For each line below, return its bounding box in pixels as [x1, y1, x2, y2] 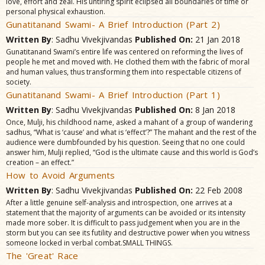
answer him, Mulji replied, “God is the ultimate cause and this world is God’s [6, 147, 258, 157]
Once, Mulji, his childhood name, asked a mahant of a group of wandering [6, 117, 253, 127]
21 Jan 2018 [193, 34, 240, 45]
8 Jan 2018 [193, 104, 235, 115]
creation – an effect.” [6, 157, 74, 167]
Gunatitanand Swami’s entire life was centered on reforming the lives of [6, 47, 243, 57]
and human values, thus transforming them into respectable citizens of [6, 67, 241, 77]
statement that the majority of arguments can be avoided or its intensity [6, 208, 245, 218]
